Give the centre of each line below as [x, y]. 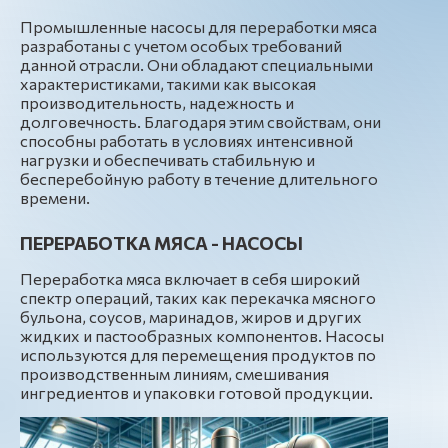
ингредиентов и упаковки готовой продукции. [196, 392]
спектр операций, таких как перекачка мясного [198, 297]
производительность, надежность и [157, 102]
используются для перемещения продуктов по [198, 354]
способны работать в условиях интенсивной [186, 140]
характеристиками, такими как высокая [168, 83]
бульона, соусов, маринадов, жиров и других [191, 316]
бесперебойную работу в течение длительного [199, 178]
